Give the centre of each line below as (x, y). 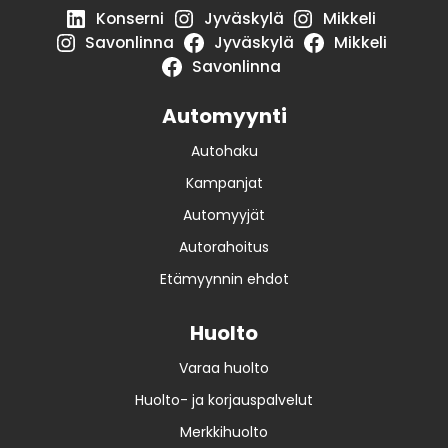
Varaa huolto (224, 368)
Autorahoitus (224, 247)
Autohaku (224, 151)
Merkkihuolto (224, 432)
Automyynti (224, 115)
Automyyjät (224, 215)
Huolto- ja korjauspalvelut (224, 400)
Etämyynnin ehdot (224, 279)
